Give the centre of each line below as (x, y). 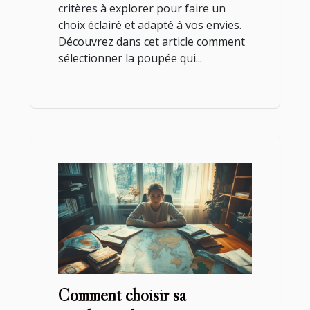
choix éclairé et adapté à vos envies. (150, 25)
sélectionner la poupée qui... (130, 58)
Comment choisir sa (122, 295)
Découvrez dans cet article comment (152, 42)
